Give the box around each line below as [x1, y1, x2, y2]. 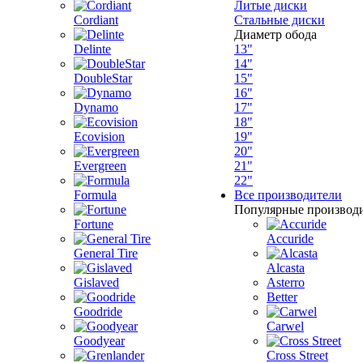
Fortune [74, 217, 113, 231]
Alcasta [267, 261, 305, 275]
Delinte [74, 42, 111, 56]
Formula [74, 188, 117, 202]
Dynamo [74, 100, 118, 114]
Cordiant [74, 13, 118, 27]
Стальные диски [234, 13, 325, 27]
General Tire [74, 246, 138, 260]
